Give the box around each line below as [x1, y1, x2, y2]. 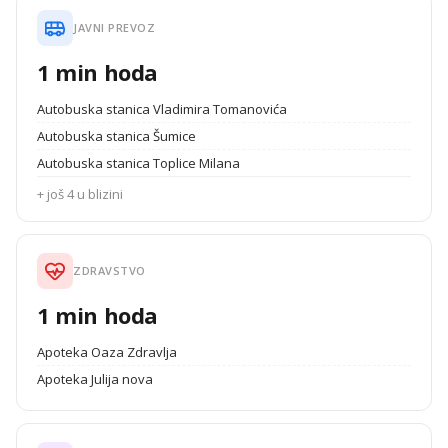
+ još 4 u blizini [37, 185, 123, 203]
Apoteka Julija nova [37, 370, 153, 388]
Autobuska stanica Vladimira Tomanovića [37, 100, 287, 118]
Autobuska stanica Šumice [37, 127, 196, 145]
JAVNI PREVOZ [73, 20, 155, 35]
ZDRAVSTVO [73, 263, 146, 278]
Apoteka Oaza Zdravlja [37, 343, 177, 361]
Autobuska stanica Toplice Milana [37, 154, 240, 172]
